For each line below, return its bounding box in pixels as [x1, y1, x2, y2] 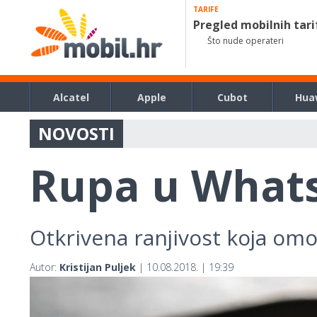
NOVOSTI [38, 122, 115, 145]
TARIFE [193, 4, 219, 14]
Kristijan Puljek [59, 260, 136, 274]
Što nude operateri [207, 35, 284, 47]
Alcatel [52, 91, 89, 104]
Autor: [30, 260, 59, 274]
